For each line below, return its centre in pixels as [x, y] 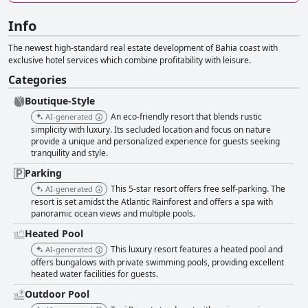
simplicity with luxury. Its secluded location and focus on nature [151, 130]
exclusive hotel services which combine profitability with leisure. [130, 60]
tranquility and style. [69, 153]
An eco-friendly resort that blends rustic [186, 117]
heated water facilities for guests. [95, 274]
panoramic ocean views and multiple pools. [113, 214]
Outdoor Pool [57, 294]
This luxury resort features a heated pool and [197, 250]
